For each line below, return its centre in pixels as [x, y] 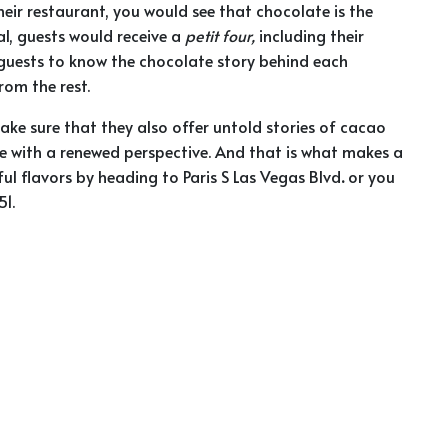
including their [311, 35]
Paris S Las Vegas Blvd [262, 176]
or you [371, 176]
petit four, [222, 35]
